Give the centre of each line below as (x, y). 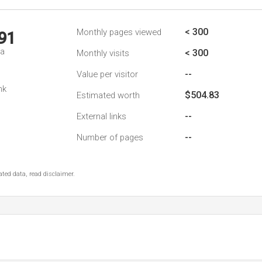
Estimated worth (108, 95)
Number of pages (110, 137)
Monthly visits (103, 53)
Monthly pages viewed (119, 32)
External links (101, 116)
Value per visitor (107, 74)
